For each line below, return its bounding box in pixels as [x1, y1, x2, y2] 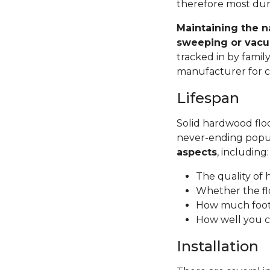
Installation [176, 237, 259, 255]
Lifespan [176, 89, 239, 107]
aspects [176, 146, 217, 158]
